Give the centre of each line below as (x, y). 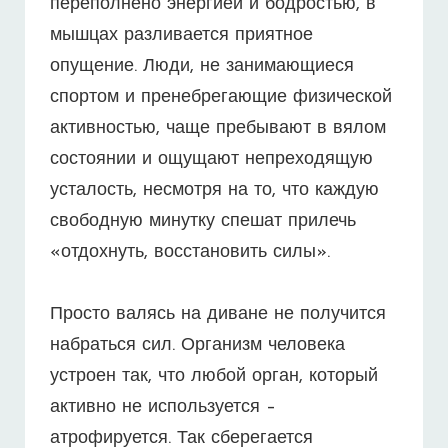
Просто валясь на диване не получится (218, 315)
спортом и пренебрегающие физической (221, 97)
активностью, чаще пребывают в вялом (218, 128)
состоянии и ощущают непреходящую (211, 159)
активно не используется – (163, 408)
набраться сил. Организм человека (197, 346)
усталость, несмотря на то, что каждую (214, 190)
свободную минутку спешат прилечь (203, 221)
